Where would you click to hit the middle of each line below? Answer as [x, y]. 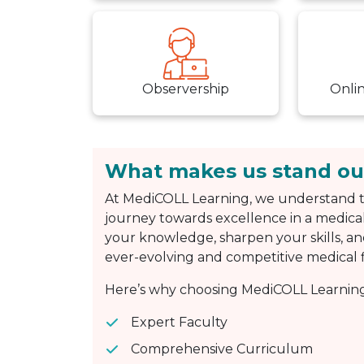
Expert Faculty [179, 323]
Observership [186, 89]
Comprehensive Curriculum [222, 349]
